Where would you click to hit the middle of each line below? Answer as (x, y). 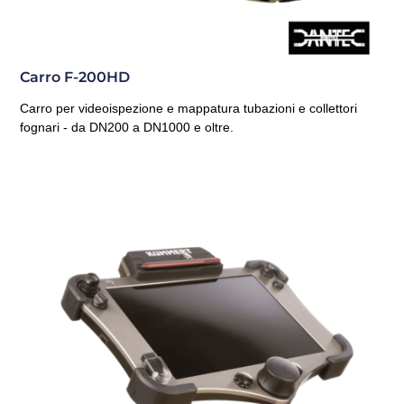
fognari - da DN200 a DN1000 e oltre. (127, 127)
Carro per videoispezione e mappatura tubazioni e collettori (189, 108)
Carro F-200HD (75, 77)
